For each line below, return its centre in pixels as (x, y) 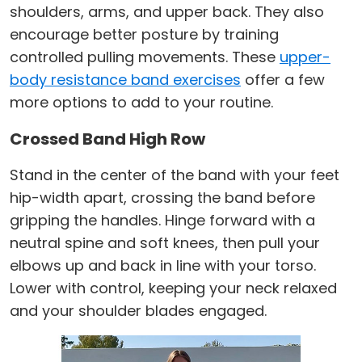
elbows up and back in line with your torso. (163, 266)
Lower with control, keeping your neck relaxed (173, 288)
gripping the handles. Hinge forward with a (162, 221)
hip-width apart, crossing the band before (162, 198)
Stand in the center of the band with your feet (175, 175)
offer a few (283, 80)
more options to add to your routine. (141, 103)
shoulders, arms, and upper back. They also (167, 12)
